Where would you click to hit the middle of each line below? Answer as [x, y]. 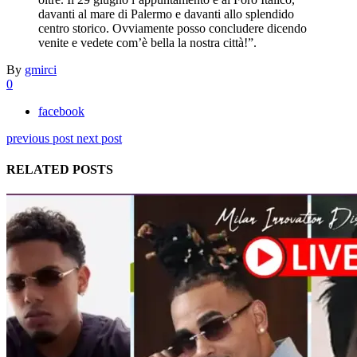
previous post [40, 138]
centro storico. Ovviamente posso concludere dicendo [173, 28]
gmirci [41, 69]
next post [99, 138]
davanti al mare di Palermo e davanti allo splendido [166, 14]
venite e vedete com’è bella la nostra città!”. [147, 42]
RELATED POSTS [60, 170]
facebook [61, 111]
